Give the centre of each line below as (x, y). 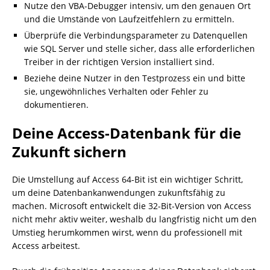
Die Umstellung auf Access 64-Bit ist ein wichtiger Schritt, (127, 179)
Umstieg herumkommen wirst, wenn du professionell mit (127, 232)
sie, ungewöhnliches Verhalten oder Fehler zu (116, 91)
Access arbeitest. (46, 246)
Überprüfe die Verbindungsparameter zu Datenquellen (136, 35)
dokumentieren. (56, 105)
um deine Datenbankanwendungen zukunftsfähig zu (119, 193)
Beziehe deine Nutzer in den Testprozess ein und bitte (135, 78)
